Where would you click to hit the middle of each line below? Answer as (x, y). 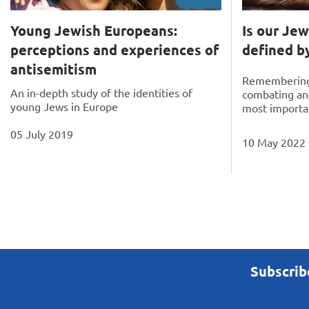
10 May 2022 (274, 142)
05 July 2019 (42, 134)
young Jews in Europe (64, 107)
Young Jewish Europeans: (94, 31)
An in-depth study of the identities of (101, 93)
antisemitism (53, 69)
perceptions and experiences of (114, 50)
